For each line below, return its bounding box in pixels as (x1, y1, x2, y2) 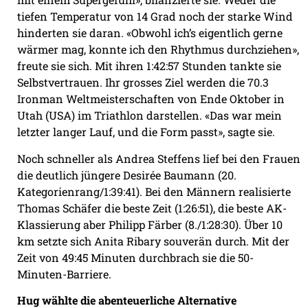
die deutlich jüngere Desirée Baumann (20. (17, 167, 236, 182)
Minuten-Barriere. (17, 266, 111, 281)
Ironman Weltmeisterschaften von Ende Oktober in (17, 91, 285, 107)
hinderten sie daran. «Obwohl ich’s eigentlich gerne (17, 25, 283, 41)
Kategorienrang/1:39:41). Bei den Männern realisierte (17, 184, 291, 199)
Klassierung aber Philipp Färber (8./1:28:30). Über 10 (17, 217, 283, 232)
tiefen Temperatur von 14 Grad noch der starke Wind (17, 9, 293, 24)
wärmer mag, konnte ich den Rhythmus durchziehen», (17, 42, 299, 57)
